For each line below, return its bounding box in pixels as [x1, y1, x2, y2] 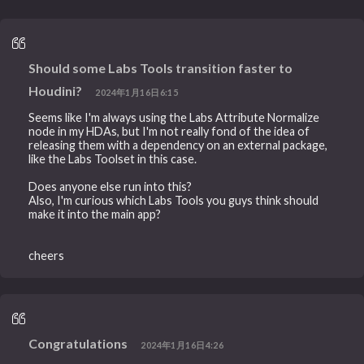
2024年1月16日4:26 [141, 339, 224, 350]
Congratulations [28, 335, 128, 351]
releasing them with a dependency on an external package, [28, 137, 328, 152]
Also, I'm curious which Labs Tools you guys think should [28, 193, 319, 207]
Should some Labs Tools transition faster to [28, 60, 293, 76]
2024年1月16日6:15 [95, 87, 179, 98]
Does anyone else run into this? [28, 179, 193, 193]
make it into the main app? [28, 206, 162, 221]
